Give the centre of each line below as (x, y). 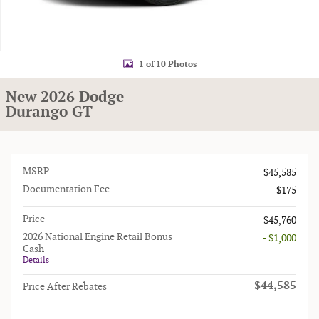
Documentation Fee (66, 189)
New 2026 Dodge (65, 97)
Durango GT (49, 112)
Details (36, 260)
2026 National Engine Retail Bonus (98, 237)
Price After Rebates (65, 287)
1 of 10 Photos (167, 64)
